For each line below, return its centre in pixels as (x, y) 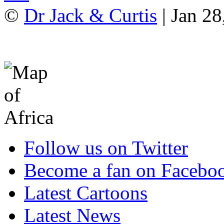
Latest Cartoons (86, 192)
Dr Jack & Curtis (90, 15)
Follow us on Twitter (106, 147)
